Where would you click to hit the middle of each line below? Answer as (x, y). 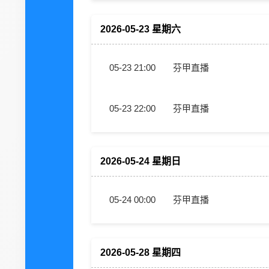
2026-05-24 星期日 (141, 161)
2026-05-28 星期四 (141, 252)
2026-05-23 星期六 (141, 29)
